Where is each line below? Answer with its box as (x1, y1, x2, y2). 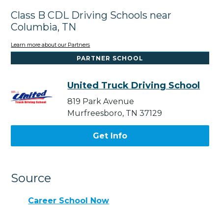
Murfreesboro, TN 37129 (67, 109, 163, 118)
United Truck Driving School (67, 80, 200, 91)
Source (11, 171, 52, 186)
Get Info (93, 131, 127, 141)
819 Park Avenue (67, 97, 135, 107)
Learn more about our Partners (11, 41, 90, 49)
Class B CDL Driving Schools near (11, 9, 172, 21)
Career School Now (28, 196, 110, 205)
